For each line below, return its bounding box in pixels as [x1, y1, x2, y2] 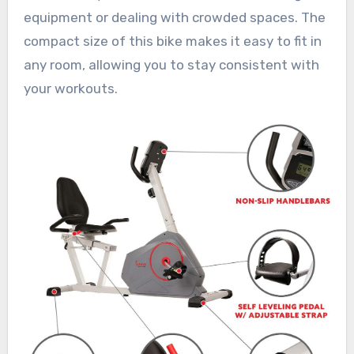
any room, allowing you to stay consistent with [23, 57, 319, 73]
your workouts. [23, 81, 118, 97]
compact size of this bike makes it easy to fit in [23, 33, 322, 50]
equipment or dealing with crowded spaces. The [23, 9, 326, 26]
